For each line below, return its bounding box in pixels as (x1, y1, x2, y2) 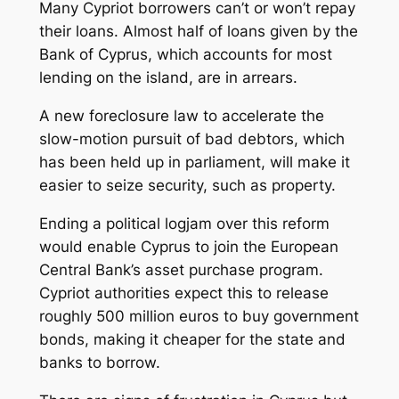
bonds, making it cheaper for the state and (38, 330, 346, 348)
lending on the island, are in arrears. (38, 69, 297, 87)
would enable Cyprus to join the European (38, 237, 338, 256)
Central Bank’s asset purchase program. (38, 260, 323, 279)
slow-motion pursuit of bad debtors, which (38, 129, 345, 148)
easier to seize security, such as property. (38, 175, 336, 194)
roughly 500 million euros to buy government (38, 306, 359, 325)
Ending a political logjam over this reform (38, 214, 330, 232)
